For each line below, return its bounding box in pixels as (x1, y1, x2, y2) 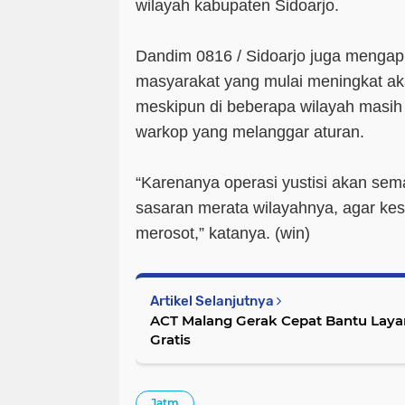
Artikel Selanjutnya (150, 293, 277, 310)
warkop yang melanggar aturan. (136, 123, 369, 142)
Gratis (150, 331, 191, 349)
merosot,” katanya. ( (136, 224, 280, 243)
